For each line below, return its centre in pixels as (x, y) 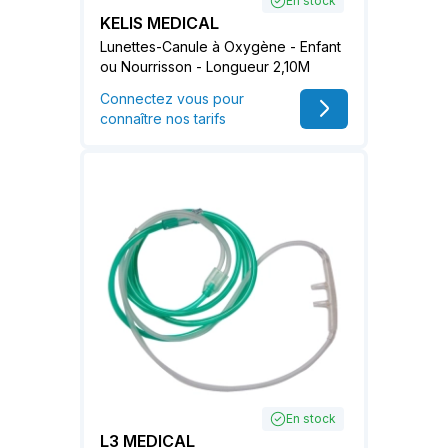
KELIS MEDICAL (159, 22)
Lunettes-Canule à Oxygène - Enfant (220, 46)
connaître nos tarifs (163, 118)
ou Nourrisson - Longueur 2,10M (205, 66)
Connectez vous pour (172, 98)
